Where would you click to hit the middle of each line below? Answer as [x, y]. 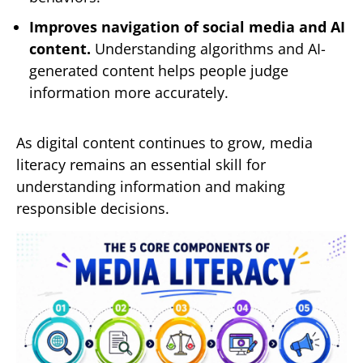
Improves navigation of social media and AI [187, 27]
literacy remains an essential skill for [141, 164]
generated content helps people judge [159, 70]
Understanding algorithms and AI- [208, 49]
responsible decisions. [93, 208]
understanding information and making [151, 186]
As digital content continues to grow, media [164, 143]
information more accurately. [129, 92]
